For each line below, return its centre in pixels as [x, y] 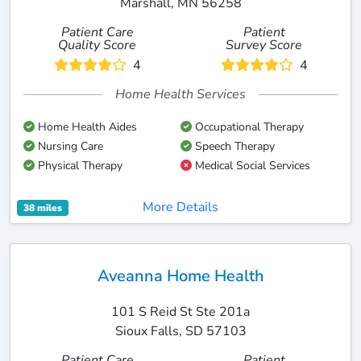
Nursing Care [69, 146]
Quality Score [97, 45]
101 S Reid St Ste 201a [180, 312]
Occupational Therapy [248, 127]
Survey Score [264, 45]
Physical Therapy [79, 166]
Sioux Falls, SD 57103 [180, 331]
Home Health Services [180, 94]
